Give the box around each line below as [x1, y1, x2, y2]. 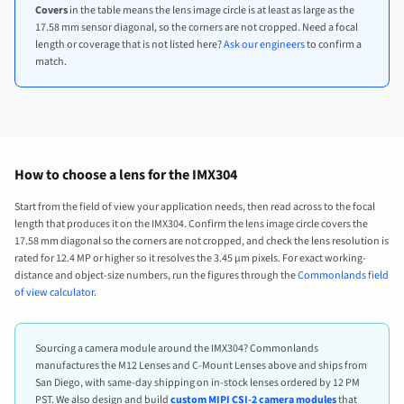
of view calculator [14, 284, 94, 300]
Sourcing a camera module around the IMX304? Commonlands [35, 340, 318, 356]
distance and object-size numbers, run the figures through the [14, 267, 298, 283]
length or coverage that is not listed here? [35, 36, 224, 52]
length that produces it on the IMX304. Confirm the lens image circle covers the [14, 216, 368, 232]
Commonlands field [298, 267, 389, 283]
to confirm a [305, 36, 362, 52]
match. [35, 53, 67, 69]
